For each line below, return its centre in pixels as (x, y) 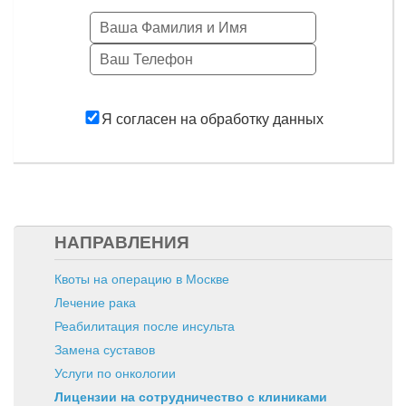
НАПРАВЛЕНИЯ (122, 242)
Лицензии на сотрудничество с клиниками (191, 397)
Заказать (203, 91)
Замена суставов (105, 350)
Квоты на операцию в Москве (142, 279)
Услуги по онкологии (115, 373)
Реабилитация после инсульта (145, 326)
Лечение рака (95, 303)
